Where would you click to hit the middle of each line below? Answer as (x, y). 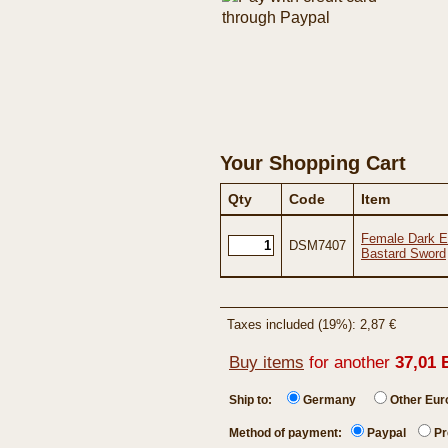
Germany (329, 400)
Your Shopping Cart (313, 162)
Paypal (386, 433)
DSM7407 (317, 245)
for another (349, 362)
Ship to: (258, 400)
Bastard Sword (403, 253)
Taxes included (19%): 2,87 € (311, 324)
